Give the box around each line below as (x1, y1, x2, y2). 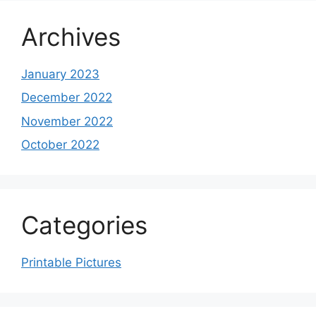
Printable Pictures (21, 255, 121, 270)
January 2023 (21, 66, 99, 81)
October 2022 (21, 138, 99, 152)
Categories (21, 210, 147, 241)
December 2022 (21, 90, 112, 105)
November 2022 (21, 114, 113, 128)
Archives (21, 21, 121, 51)
